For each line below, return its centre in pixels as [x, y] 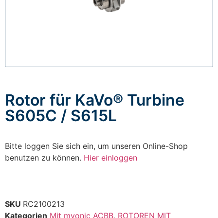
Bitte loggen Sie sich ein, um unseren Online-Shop [96, 146]
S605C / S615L [61, 115]
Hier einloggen [110, 158]
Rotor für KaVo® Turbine [95, 100]
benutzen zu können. [44, 158]
